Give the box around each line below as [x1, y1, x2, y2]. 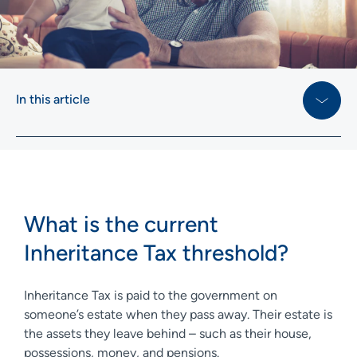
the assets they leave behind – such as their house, [24, 325, 312, 341]
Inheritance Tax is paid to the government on [24, 287, 277, 303]
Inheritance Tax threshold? [24, 238, 294, 266]
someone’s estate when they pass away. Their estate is [24, 306, 332, 322]
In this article [16, 91, 90, 107]
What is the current [24, 210, 218, 237]
